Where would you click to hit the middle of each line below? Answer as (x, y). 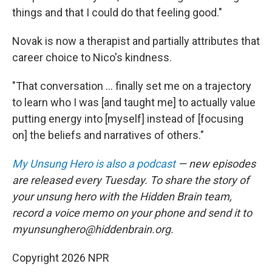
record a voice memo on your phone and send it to (132, 213)
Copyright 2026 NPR (61, 258)
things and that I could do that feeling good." (117, 12)
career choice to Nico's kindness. (92, 57)
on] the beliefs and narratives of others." (108, 135)
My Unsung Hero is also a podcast (94, 164)
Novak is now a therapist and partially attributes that (136, 41)
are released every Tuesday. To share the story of (131, 180)
